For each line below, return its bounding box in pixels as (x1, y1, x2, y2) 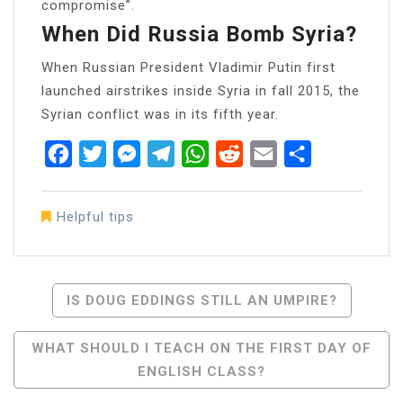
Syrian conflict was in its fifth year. (41, 105, 279, 122)
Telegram (175, 144, 240, 162)
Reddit (243, 144, 290, 162)
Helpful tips (57, 208, 134, 225)
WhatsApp (209, 144, 281, 162)
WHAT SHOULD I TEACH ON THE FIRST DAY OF (31, 339, 372, 356)
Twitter (106, 144, 157, 162)
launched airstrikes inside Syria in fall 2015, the (41, 82, 360, 99)
